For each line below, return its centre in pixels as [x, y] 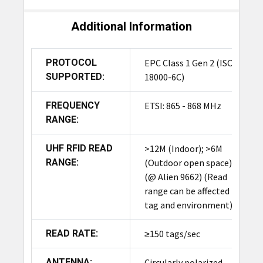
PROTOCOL [71, 63]
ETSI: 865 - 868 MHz [183, 106]
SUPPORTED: [75, 77]
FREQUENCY [73, 106]
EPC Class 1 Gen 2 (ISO [189, 63]
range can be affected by [192, 191]
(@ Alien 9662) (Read [186, 177]
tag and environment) [188, 205]
